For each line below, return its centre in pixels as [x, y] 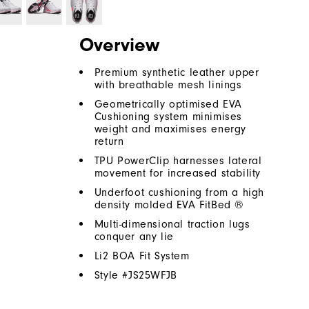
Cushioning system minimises [168, 117]
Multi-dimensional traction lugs [172, 225]
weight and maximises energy [170, 129]
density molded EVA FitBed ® [169, 205]
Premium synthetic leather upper [177, 73]
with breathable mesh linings [168, 85]
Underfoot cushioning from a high [179, 193]
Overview [119, 45]
